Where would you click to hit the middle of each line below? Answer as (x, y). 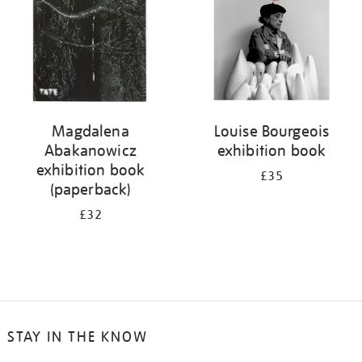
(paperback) (90, 189)
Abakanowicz (90, 150)
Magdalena (90, 131)
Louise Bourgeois (271, 131)
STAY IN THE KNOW (77, 337)
